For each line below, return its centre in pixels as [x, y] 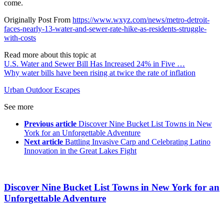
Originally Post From [38, 20]
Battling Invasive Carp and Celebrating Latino [138, 142]
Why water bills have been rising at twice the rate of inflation [100, 73]
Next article [43, 142]
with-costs [20, 38]
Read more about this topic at [50, 55]
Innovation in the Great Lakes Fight [80, 151]
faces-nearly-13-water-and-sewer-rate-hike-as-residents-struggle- [105, 29]
